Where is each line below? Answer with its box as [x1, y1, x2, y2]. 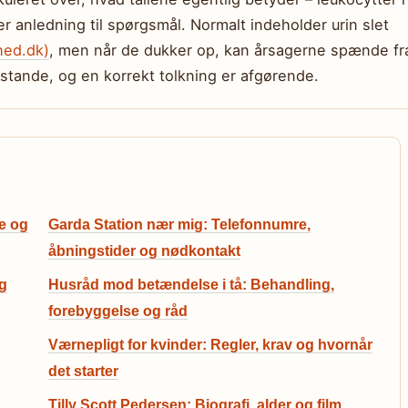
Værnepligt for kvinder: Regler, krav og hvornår [48, 337, 372, 352]
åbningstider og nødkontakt [48, 243, 240, 259]
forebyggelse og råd [48, 303, 188, 319]
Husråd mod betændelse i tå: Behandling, [48, 277, 334, 292]
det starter [48, 363, 118, 379]
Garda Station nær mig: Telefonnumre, [48, 217, 311, 232]
